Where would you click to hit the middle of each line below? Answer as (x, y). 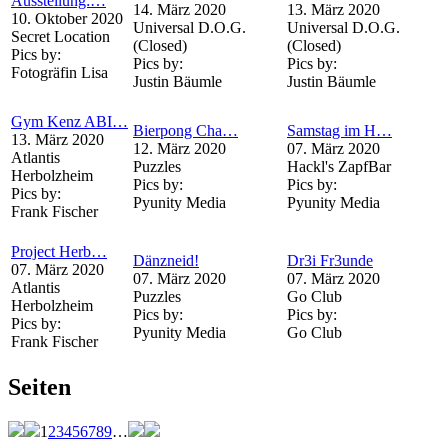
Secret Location (60, 36)
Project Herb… (59, 251)
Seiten (39, 386)
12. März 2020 (179, 148)
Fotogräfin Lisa (59, 72)
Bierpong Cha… (185, 130)
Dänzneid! (166, 260)
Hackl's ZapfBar (339, 166)
